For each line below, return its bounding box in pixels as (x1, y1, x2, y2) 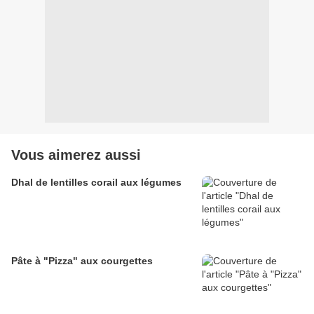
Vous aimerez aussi (11, 147, 141, 163)
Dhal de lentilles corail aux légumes (11, 177, 182, 189)
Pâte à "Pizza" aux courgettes (11, 255, 153, 267)
